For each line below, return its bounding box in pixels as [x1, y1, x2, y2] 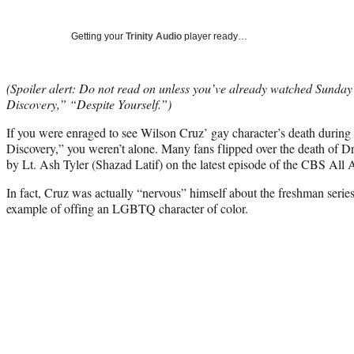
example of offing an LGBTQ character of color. [6, 199, 248, 217]
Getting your [71, 30, 126, 42]
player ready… [182, 30, 247, 42]
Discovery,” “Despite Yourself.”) [6, 95, 171, 112]
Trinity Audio [126, 30, 182, 42]
